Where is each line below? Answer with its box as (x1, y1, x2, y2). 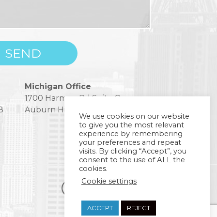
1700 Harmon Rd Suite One (25, 93, 132, 103)
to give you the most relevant (79, 121, 184, 129)
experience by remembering (79, 129, 183, 138)
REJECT (127, 204, 150, 212)
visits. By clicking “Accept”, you (79, 147, 186, 155)
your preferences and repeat (79, 138, 181, 147)
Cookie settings (81, 177, 137, 186)
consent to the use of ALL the (79, 155, 185, 164)
